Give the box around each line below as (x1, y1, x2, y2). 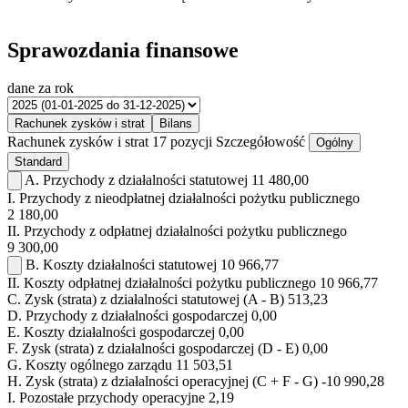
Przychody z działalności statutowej (43, 172, 248, 189)
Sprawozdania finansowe (7, 37, 239, 62)
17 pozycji (152, 134, 212, 150)
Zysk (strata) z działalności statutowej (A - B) (25, 291, 284, 308)
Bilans (159, 117, 192, 131)
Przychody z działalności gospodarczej (25, 308, 248, 324)
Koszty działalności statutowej (43, 257, 217, 273)
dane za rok (7, 80, 74, 97)
